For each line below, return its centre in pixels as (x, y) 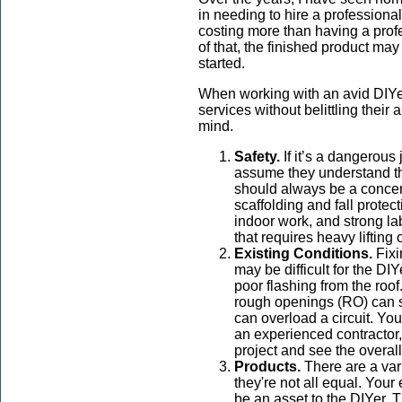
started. (222, 63)
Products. (267, 367)
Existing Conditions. (303, 253)
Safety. (257, 157)
